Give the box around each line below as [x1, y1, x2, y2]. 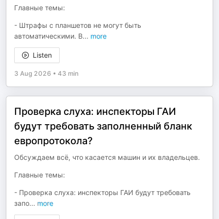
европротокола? [14, 135, 93, 147]
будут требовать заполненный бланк [14, 120, 192, 132]
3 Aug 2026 [14, 69, 51, 77]
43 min [58, 69, 79, 77]
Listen [33, 51, 52, 59]
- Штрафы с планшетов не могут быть [14, 21, 141, 29]
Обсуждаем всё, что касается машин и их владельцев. [14, 153, 200, 161]
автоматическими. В [14, 32, 83, 40]
